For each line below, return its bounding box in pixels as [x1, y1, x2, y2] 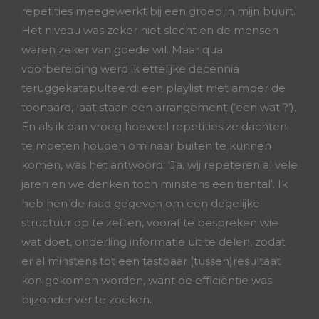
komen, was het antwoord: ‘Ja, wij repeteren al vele [21, 158, 298, 172]
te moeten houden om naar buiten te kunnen [21, 139, 271, 152]
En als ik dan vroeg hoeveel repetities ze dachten [21, 120, 287, 133]
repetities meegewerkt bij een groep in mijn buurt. [21, 4, 296, 18]
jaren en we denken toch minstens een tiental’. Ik [21, 177, 288, 191]
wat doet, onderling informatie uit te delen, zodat [21, 235, 286, 249]
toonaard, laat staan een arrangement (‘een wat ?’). [21, 100, 296, 114]
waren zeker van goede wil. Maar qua [21, 43, 223, 56]
